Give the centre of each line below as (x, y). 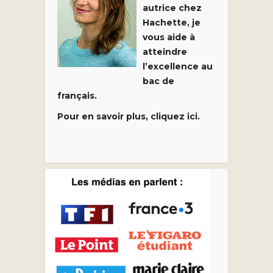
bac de (158, 81)
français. (77, 96)
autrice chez (172, 8)
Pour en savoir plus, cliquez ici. (129, 116)
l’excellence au (178, 66)
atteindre (165, 52)
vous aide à (169, 37)
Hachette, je (172, 23)
